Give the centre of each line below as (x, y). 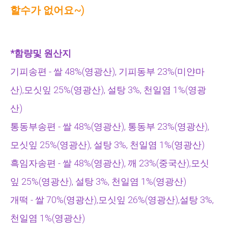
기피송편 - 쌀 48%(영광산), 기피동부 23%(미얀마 (107, 72)
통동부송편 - (36, 126)
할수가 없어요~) (47, 10)
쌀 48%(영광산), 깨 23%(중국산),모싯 (136, 163)
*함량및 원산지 (41, 53)
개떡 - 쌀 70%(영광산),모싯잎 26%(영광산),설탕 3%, (112, 200)
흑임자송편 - (36, 163)
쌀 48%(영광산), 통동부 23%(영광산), (136, 126)
